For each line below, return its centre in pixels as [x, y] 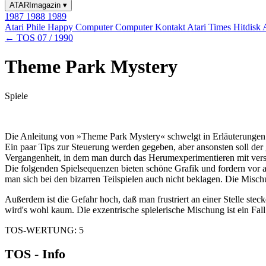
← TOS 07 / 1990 [39, 38]
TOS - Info [35, 254]
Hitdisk [248, 27]
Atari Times [210, 27]
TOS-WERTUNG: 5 [44, 230]
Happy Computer [81, 27]
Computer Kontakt [151, 27]
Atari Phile [26, 27]
